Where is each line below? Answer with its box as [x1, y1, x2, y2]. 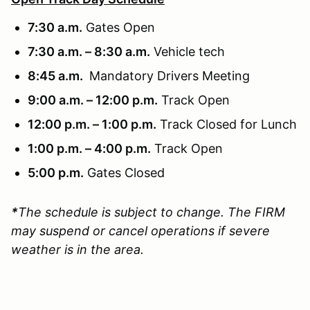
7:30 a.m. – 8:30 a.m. [28, 44, 150, 59]
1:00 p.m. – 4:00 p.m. [28, 140, 151, 156]
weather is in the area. [11, 241, 144, 257]
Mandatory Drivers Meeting [86, 68, 250, 83]
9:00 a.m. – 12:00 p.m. [28, 92, 158, 107]
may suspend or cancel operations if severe [11, 223, 270, 238]
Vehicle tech [150, 44, 225, 59]
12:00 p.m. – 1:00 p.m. [28, 116, 156, 131]
